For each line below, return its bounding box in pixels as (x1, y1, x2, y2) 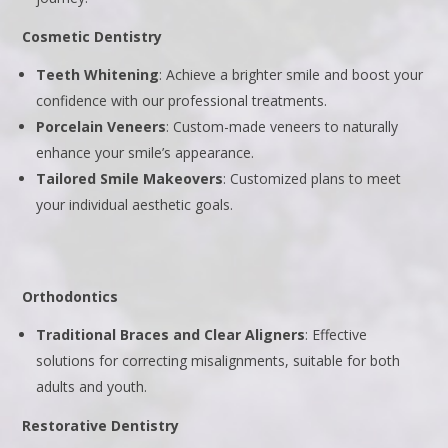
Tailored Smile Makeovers (36, 169, 224, 189)
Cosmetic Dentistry (22, 27, 163, 47)
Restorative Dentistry (22, 416, 180, 436)
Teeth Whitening (36, 65, 160, 85)
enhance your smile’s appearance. (36, 143, 255, 163)
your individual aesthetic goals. (36, 195, 234, 215)
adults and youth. (36, 377, 148, 397)
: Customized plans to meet (223, 169, 402, 189)
